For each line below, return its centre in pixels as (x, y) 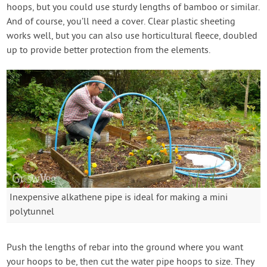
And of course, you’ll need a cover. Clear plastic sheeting (121, 22)
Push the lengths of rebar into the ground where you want (125, 248)
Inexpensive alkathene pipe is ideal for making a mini (119, 198)
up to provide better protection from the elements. (109, 50)
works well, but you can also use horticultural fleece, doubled (132, 36)
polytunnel (32, 212)
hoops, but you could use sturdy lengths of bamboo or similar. (133, 7)
